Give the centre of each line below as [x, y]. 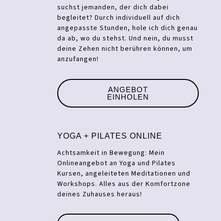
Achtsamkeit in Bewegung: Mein [111, 153]
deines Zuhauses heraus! [100, 194]
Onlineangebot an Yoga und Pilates [117, 163]
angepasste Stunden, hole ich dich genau [128, 28]
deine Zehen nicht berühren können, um [125, 49]
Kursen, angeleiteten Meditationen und [124, 173]
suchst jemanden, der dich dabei [113, 7]
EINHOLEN [128, 97]
